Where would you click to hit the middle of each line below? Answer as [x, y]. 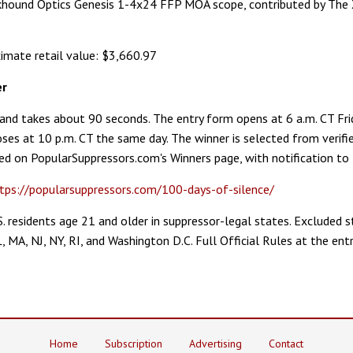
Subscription [134, 343]
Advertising [216, 343]
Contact [286, 343]
